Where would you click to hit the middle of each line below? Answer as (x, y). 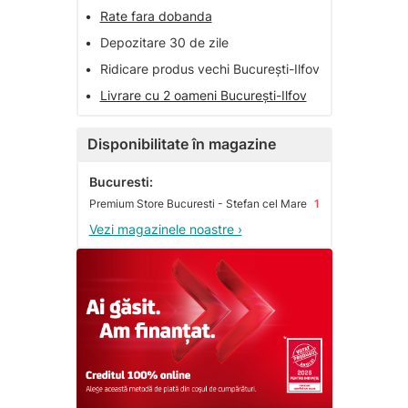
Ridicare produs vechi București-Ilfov (209, 69)
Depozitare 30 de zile (164, 43)
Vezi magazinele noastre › (165, 229)
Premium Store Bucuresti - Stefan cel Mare (198, 204)
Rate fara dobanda (156, 16)
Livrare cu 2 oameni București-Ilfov (203, 96)
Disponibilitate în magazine (181, 144)
